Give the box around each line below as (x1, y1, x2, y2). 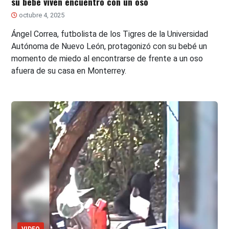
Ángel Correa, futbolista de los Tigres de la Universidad (11, 29, 209, 39)
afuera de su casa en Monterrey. (11, 65, 127, 76)
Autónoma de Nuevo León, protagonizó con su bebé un (11, 41, 208, 51)
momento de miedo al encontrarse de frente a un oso (11, 53, 203, 63)
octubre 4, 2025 (17, 11, 65, 19)
